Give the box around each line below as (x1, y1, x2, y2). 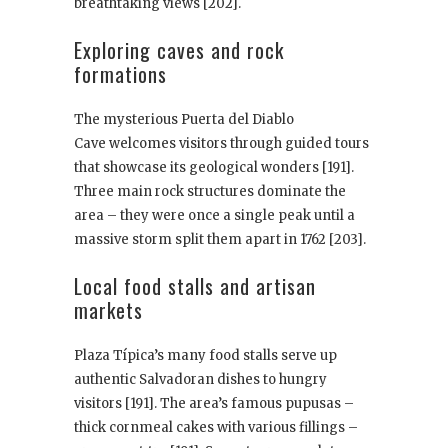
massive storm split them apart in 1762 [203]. (74, 231, 366, 249)
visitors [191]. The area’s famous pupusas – (74, 395, 354, 413)
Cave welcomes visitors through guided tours (74, 135, 369, 153)
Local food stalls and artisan (74, 271, 316, 302)
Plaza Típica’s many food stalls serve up (74, 347, 337, 365)
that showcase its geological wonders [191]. (74, 159, 354, 177)
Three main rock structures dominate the (74, 183, 346, 201)
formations (74, 59, 167, 90)
